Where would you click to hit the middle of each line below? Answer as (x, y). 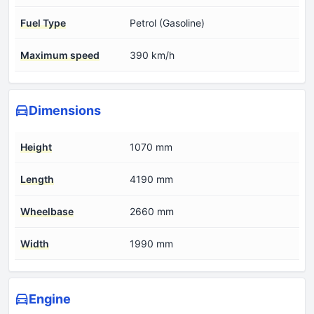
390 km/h (152, 55)
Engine (50, 299)
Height (36, 146)
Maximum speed (60, 55)
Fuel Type (43, 22)
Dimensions (65, 110)
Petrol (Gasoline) (167, 22)
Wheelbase (47, 211)
